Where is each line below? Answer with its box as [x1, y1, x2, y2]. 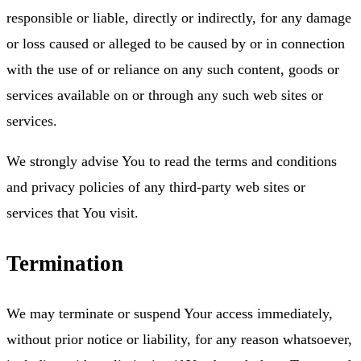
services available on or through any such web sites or [6, 87, 323, 104]
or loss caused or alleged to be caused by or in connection [6, 35, 345, 52]
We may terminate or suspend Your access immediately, [6, 305, 333, 322]
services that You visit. [6, 205, 139, 222]
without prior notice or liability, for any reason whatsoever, [6, 331, 352, 348]
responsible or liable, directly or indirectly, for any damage [6, 10, 351, 27]
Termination [6, 251, 123, 276]
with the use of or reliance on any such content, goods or [6, 61, 339, 78]
